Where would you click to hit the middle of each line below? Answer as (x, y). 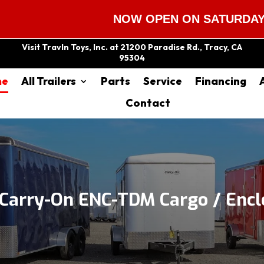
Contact (148, 103)
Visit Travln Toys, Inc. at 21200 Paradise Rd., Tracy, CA (132, 47)
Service (163, 81)
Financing (221, 81)
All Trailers (49, 81)
